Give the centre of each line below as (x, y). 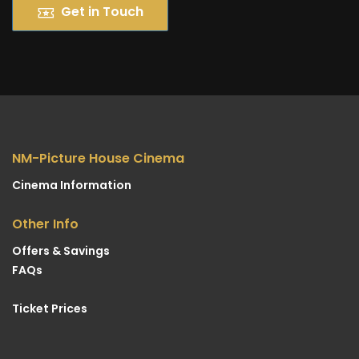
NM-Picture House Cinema (98, 159)
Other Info (45, 224)
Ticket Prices (50, 309)
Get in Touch (102, 12)
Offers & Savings (61, 251)
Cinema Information (72, 186)
